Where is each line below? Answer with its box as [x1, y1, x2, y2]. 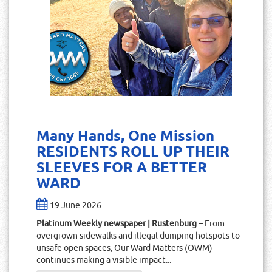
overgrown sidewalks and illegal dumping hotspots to [36, 231, 240, 241]
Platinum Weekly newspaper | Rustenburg [36, 219, 197, 229]
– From [197, 219, 225, 229]
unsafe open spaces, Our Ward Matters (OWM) [36, 243, 212, 253]
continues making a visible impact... [36, 255, 171, 265]
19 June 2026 [50, 200, 101, 211]
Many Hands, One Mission [36, 127, 214, 146]
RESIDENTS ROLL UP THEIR [36, 143, 229, 162]
